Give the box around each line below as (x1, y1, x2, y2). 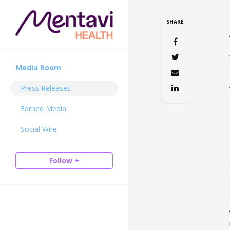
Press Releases (21, 83, 71, 93)
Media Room (15, 63, 61, 72)
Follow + (49, 156, 79, 165)
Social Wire (21, 124, 57, 134)
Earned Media (21, 104, 66, 113)
